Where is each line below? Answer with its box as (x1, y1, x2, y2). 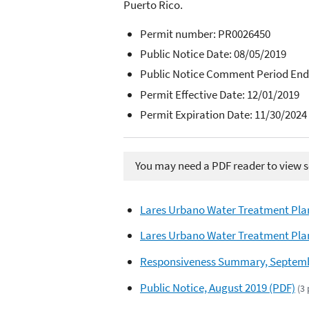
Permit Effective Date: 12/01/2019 (140, 86, 299, 102)
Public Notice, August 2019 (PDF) (140, 279, 295, 295)
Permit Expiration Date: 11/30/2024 (140, 106, 307, 122)
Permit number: (140, 26, 218, 41)
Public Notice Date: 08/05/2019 (140, 46, 286, 62)
